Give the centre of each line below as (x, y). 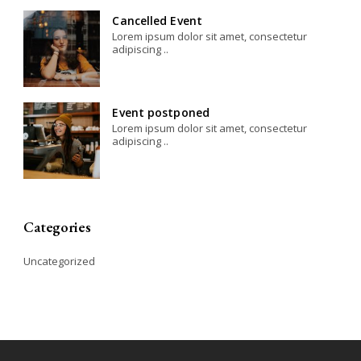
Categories (57, 226)
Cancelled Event (157, 20)
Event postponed (161, 112)
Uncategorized (60, 261)
